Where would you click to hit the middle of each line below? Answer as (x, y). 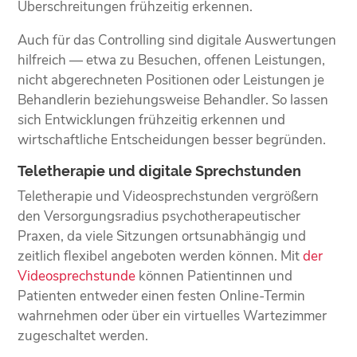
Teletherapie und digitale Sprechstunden (160, 171)
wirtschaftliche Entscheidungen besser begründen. (172, 139)
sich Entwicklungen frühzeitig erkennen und (152, 120)
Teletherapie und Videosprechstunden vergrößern (169, 196)
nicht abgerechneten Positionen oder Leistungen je (171, 80)
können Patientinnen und (214, 276)
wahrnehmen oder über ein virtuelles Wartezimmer (173, 316)
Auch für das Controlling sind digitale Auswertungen (177, 40)
